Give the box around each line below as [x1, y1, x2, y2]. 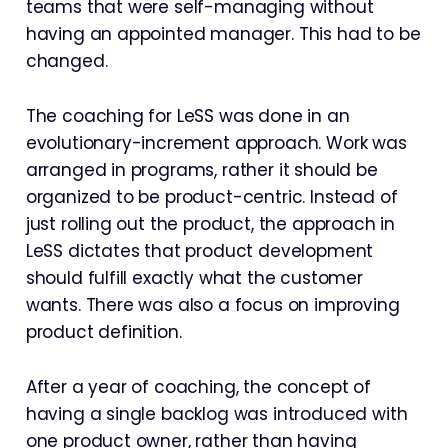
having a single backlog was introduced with [25, 402, 408, 426]
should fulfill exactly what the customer [25, 266, 363, 290]
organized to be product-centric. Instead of [25, 185, 398, 209]
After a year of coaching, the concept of [25, 375, 371, 399]
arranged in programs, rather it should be [25, 158, 378, 182]
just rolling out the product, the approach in [25, 212, 396, 236]
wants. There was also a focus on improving [25, 293, 400, 317]
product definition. [25, 320, 182, 344]
